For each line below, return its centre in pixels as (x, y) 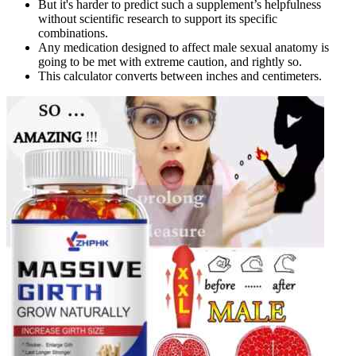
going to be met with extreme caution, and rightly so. (170, 62)
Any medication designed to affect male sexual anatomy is (184, 48)
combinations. (73, 33)
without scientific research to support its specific (158, 19)
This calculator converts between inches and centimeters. (180, 76)
